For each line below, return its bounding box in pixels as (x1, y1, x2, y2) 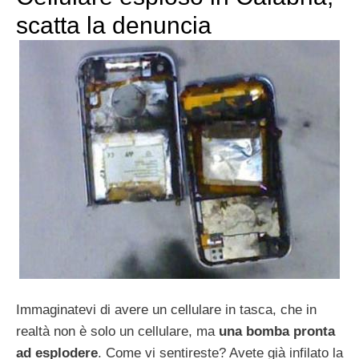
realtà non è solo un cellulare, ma (16, 324, 219, 340)
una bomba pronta (219, 324, 335, 340)
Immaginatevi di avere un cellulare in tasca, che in (16, 302, 317, 318)
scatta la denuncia (16, 11, 212, 38)
